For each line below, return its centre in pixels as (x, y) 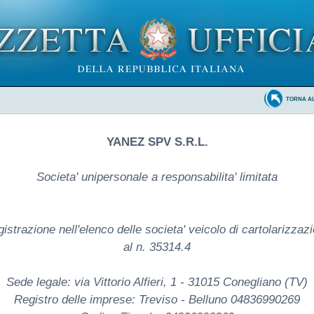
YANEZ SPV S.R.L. (157, 142)
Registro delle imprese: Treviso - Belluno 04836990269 (157, 299)
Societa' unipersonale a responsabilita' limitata (157, 177)
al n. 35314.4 (157, 247)
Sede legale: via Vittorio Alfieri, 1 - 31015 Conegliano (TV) (157, 282)
